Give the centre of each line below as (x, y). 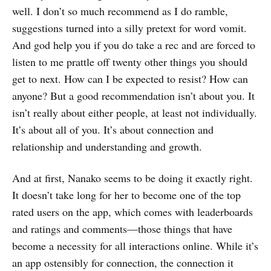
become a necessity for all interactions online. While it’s (135, 246)
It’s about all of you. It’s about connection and (113, 130)
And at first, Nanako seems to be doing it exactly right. (132, 178)
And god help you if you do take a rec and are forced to (134, 45)
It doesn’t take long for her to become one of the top (126, 195)
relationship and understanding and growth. (111, 147)
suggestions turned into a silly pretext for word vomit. (129, 28)
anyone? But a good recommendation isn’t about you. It (133, 96)
